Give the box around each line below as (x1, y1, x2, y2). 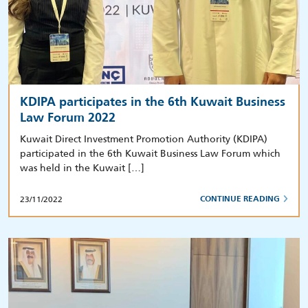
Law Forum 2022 (20, 112, 115, 125)
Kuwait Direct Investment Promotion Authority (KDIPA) (20, 131, 267, 147)
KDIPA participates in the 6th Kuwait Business (20, 96, 285, 109)
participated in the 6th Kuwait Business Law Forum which (20, 146, 280, 162)
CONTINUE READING (200, 195, 280, 204)
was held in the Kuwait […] (20, 160, 144, 176)
